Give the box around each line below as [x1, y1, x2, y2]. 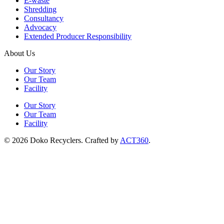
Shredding [24, 5, 56, 14]
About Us [4, 49, 35, 58]
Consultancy [24, 14, 63, 23]
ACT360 [120, 136, 148, 145]
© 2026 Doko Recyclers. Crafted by [4, 136, 120, 145]
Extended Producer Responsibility [24, 32, 131, 41]
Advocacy [24, 23, 56, 32]
